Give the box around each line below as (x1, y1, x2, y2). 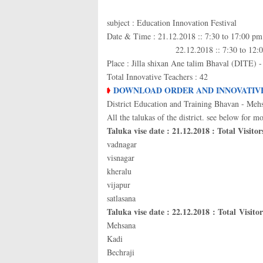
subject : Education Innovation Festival (107, 17, 237, 28)
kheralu (107, 166, 131, 177)
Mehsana (107, 220, 136, 231)
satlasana (107, 193, 136, 204)
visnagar (107, 152, 134, 163)
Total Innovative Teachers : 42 (107, 71, 208, 82)
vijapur (107, 179, 130, 190)
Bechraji (107, 247, 134, 258)
